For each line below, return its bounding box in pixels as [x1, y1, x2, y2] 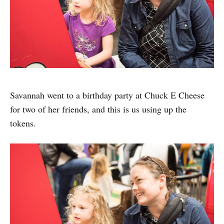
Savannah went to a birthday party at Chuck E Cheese [10, 88, 204, 101]
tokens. [10, 116, 36, 129]
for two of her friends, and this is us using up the [10, 102, 186, 115]
